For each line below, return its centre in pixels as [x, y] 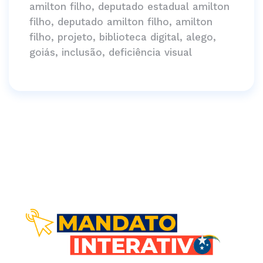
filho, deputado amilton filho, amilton [121, 22]
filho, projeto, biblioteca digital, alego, [123, 37]
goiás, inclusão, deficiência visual [111, 53]
